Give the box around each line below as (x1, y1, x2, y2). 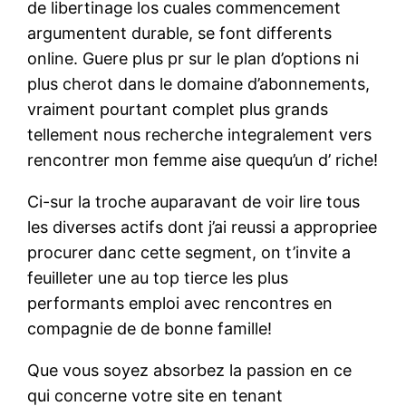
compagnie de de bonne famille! (27, 318, 273, 338)
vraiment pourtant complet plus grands (27, 99, 329, 119)
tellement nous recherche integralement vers (27, 124, 372, 144)
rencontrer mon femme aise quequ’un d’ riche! (27, 150, 379, 169)
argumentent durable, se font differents (27, 23, 333, 43)
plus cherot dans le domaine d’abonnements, (27, 73, 371, 93)
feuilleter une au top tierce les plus (27, 267, 289, 287)
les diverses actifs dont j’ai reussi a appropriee (27, 217, 378, 237)
